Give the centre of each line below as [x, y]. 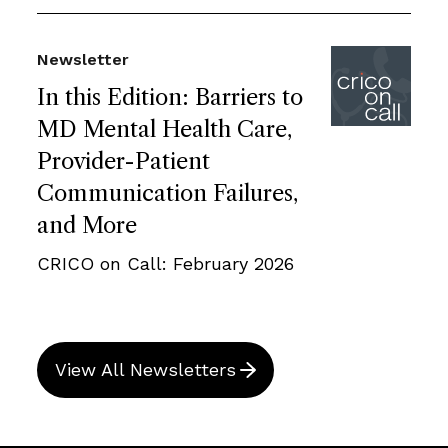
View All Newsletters [145, 369]
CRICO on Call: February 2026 [165, 263]
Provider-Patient [123, 161]
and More [87, 225]
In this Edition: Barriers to [170, 97]
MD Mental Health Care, [164, 129]
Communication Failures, [167, 193]
